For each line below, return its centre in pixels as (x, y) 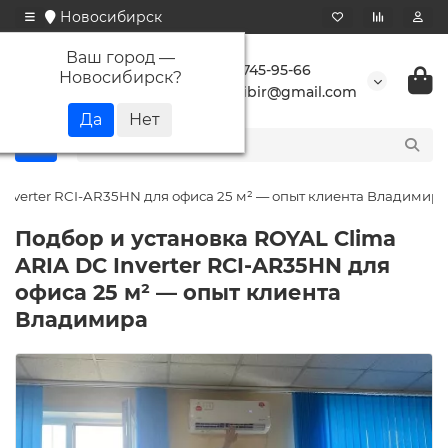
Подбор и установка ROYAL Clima (205, 238)
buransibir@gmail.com (275, 92)
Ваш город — (120, 57)
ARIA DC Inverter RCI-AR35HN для (202, 265)
